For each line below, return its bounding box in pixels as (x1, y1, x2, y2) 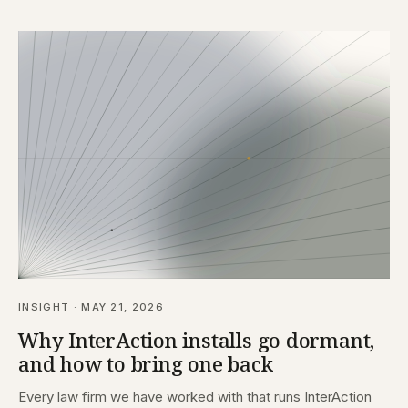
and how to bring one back (18, 350, 273, 378)
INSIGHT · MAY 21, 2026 (18, 301, 165, 314)
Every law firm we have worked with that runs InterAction (18, 388, 372, 406)
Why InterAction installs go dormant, (18, 326, 375, 354)
